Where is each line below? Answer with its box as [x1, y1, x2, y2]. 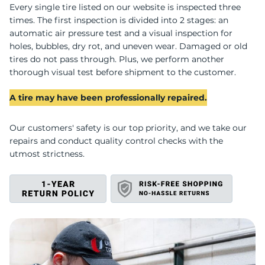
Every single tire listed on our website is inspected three [9, 2, 241, 12]
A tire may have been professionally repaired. [9, 92, 207, 103]
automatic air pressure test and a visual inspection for [9, 28, 232, 38]
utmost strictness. [9, 148, 85, 159]
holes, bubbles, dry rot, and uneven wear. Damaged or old [9, 41, 247, 51]
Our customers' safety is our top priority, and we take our [9, 122, 247, 133]
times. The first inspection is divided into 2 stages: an [9, 15, 228, 25]
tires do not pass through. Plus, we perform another [9, 54, 224, 64]
